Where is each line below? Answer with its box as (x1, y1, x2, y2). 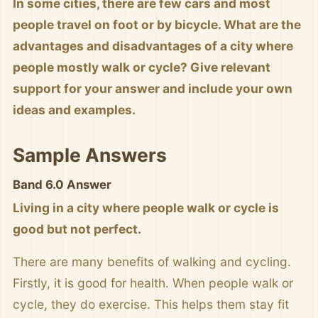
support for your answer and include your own (13, 81, 292, 96)
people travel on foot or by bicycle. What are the (13, 17, 301, 32)
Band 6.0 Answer (13, 177, 111, 192)
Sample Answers (13, 143, 167, 166)
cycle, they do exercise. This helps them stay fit (13, 297, 289, 312)
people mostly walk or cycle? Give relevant (13, 60, 270, 75)
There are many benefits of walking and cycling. (13, 254, 291, 269)
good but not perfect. (13, 221, 141, 236)
